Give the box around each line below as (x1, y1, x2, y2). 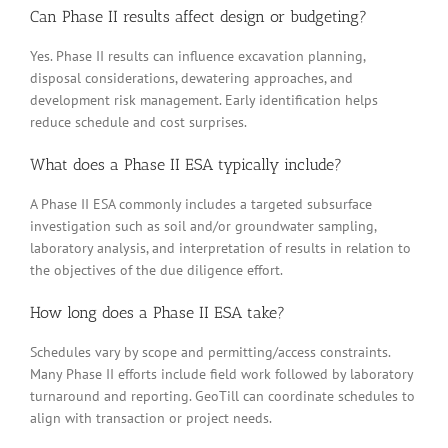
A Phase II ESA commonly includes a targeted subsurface (30, 194, 372, 213)
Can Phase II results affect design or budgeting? (30, 6, 367, 26)
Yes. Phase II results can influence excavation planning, (30, 46, 365, 65)
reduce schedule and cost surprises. (30, 112, 247, 131)
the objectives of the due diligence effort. (30, 260, 283, 279)
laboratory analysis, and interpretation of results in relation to (30, 238, 411, 257)
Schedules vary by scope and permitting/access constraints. (30, 342, 390, 361)
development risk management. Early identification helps (30, 90, 378, 109)
